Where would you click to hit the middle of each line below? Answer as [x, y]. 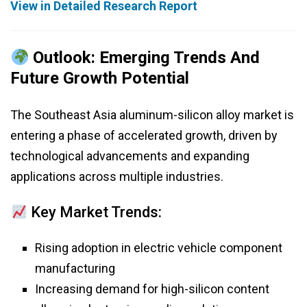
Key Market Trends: [95, 212]
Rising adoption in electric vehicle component [159, 248]
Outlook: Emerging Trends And [145, 58]
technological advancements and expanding [130, 156]
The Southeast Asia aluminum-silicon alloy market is [152, 115]
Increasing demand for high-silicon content [152, 289]
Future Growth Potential [100, 78]
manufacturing [75, 269]
